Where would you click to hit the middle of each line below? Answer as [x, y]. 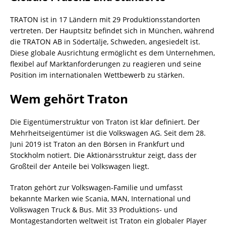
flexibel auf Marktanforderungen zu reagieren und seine [106, 64]
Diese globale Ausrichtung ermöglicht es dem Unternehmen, [112, 52]
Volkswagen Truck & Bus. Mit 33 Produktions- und [94, 209]
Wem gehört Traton [69, 98]
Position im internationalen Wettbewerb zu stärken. [97, 75]
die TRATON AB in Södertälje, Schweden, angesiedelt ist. [105, 41]
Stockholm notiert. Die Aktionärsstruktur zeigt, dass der [103, 155]
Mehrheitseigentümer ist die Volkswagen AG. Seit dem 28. [108, 133]
